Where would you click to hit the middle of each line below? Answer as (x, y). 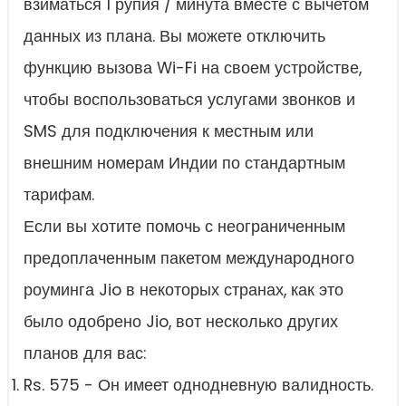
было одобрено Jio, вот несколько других (181, 322)
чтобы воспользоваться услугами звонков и (189, 100)
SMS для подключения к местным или (169, 132)
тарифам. (59, 195)
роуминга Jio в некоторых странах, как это (184, 290)
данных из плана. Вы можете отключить (174, 37)
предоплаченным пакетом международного (189, 259)
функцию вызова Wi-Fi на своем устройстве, (193, 68)
